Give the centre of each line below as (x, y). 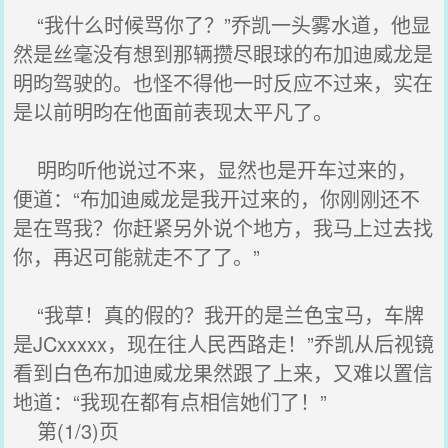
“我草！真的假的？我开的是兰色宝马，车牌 (219, 314)
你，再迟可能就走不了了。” (137, 256)
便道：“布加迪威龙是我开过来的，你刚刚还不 (217, 198)
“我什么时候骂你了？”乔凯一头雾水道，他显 (222, 24)
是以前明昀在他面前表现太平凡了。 (173, 111)
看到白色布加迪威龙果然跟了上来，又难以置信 (223, 372)
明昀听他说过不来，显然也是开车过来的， (215, 169)
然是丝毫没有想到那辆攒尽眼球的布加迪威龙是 (223, 53)
